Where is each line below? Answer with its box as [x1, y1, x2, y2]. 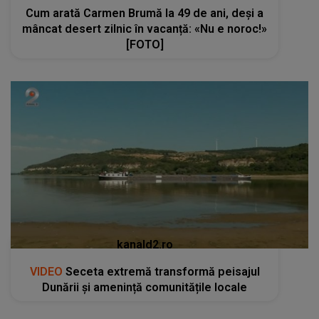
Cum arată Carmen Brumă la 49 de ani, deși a [26, 6, 264, 20]
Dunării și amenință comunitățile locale [42, 281, 248, 295]
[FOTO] [125, 38, 164, 51]
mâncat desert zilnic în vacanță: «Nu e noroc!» [22, 22, 268, 36]
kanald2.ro [116, 238, 173, 252]
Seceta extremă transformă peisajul [62, 265, 260, 279]
